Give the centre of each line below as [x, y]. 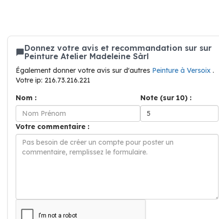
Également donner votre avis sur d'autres [84, 70]
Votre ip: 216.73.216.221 [53, 80]
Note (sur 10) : [166, 98]
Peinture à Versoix [182, 70]
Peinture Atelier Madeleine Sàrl [87, 56]
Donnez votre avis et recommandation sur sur [118, 48]
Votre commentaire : [53, 127]
